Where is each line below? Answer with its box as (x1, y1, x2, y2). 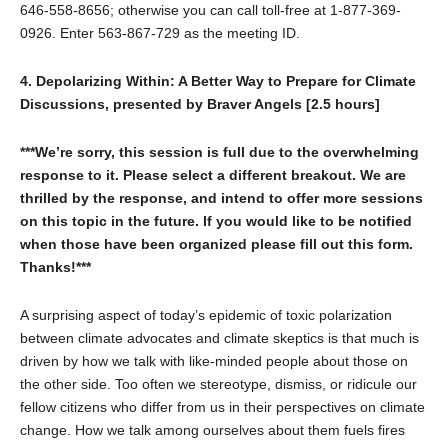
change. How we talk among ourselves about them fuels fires (20, 421, 405, 438)
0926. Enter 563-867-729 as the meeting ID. (20, 24, 300, 41)
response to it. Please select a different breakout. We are (20, 166, 406, 183)
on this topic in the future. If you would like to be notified (20, 212, 412, 229)
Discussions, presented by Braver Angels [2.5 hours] (20, 95, 380, 112)
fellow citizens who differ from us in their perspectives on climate (20, 398, 425, 415)
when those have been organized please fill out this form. (20, 235, 413, 252)
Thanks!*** (20, 258, 91, 275)
